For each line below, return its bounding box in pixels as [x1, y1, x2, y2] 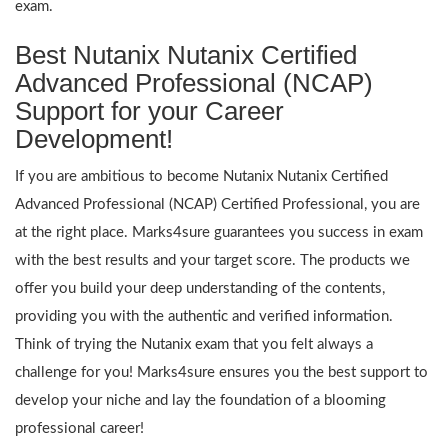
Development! [15, 123, 173, 154]
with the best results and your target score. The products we [15, 252, 410, 268]
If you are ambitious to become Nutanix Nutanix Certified [15, 168, 388, 184]
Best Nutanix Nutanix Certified [15, 39, 357, 70]
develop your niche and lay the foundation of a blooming [15, 392, 386, 408]
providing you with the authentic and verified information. [15, 308, 393, 324]
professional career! [15, 420, 144, 436]
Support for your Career [15, 95, 284, 126]
